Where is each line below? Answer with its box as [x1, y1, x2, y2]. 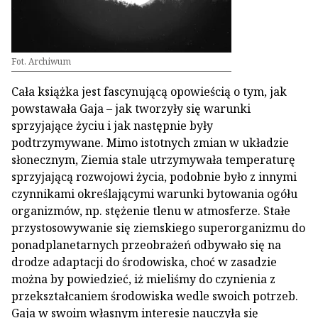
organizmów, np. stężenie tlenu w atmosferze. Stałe [11, 203, 290, 219]
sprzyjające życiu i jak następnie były [11, 118, 213, 133]
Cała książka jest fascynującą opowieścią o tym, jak [11, 84, 287, 99]
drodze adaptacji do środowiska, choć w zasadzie [11, 254, 277, 270]
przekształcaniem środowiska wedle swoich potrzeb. [11, 288, 298, 304]
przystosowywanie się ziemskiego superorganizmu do [11, 220, 305, 236]
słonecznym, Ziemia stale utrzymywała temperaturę [11, 152, 295, 168]
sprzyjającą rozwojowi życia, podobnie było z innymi [11, 169, 297, 185]
